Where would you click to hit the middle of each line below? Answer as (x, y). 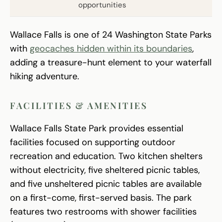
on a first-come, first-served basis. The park (101, 198)
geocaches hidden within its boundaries (111, 49)
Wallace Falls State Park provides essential (97, 129)
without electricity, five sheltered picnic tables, (105, 170)
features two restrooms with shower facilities (103, 212)
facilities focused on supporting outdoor (93, 142)
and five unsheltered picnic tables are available (106, 184)
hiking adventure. (45, 77)
